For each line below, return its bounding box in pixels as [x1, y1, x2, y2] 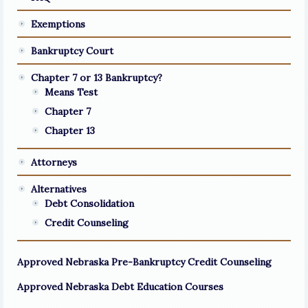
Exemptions [31, 18, 85, 30]
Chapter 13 [45, 124, 95, 137]
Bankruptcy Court [31, 45, 113, 57]
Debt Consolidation [45, 197, 134, 210]
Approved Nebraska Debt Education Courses [17, 280, 223, 293]
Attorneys [31, 156, 77, 168]
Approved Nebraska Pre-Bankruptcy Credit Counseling [17, 256, 272, 268]
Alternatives [31, 183, 87, 195]
